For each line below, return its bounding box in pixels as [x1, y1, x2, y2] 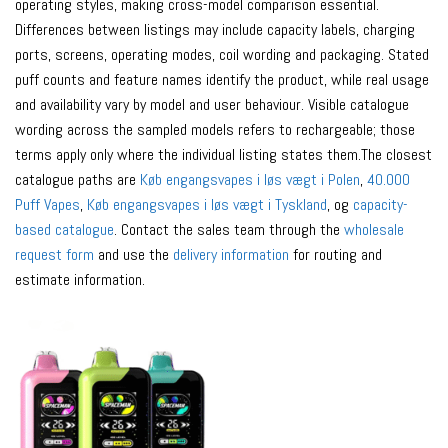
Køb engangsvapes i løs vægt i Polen [140, 169, 360, 191]
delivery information [173, 244, 289, 266]
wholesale [344, 219, 404, 241]
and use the [94, 244, 173, 266]
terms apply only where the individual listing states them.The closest [15, 144, 432, 166]
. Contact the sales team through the [114, 219, 344, 241]
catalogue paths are [15, 169, 140, 191]
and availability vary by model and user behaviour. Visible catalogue [15, 94, 409, 116]
